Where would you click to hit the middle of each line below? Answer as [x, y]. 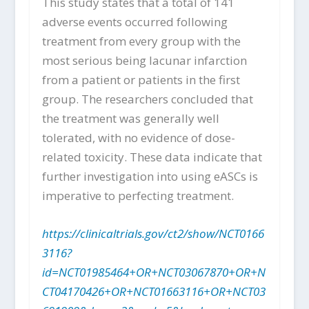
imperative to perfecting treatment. [138, 196]
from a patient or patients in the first [141, 80]
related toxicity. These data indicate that [152, 157]
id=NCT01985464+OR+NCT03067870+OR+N [153, 272]
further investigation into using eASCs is [150, 177]
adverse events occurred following [134, 22]
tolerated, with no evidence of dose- [138, 138]
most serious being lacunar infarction [144, 61]
